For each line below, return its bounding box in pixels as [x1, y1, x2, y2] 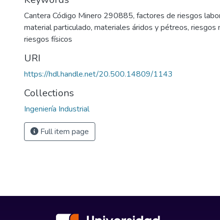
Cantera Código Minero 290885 [24, 10, 133, 21]
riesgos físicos [24, 34, 72, 45]
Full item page [38, 126, 89, 137]
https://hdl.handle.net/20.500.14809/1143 [24, 69, 173, 80]
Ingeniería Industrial [24, 104, 89, 114]
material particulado [24, 22, 91, 33]
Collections [24, 86, 74, 100]
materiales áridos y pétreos [94, 22, 188, 33]
